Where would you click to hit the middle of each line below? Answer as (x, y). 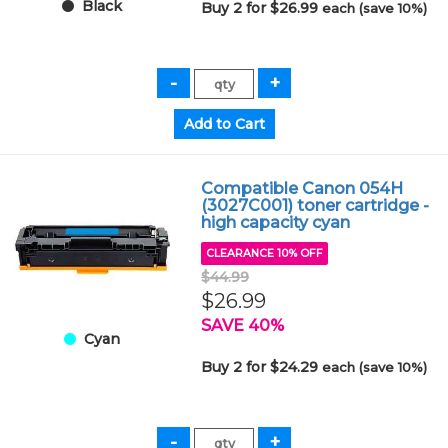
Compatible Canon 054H (302, 188)
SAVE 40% (243, 325)
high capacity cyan (276, 222)
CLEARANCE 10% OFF (265, 253)
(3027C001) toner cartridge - (315, 205)
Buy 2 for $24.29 (262, 367)
